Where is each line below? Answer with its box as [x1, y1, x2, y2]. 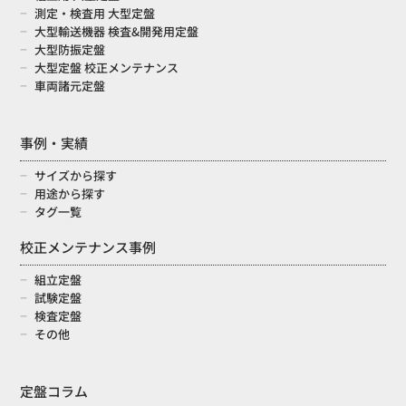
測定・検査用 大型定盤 [34, 5, 155, 23]
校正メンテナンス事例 [20, 237, 156, 257]
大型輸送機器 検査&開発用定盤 [34, 23, 198, 41]
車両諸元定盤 [34, 77, 105, 95]
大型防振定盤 [34, 41, 105, 59]
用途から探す [34, 185, 105, 203]
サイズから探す [34, 167, 117, 185]
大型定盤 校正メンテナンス [34, 59, 179, 77]
